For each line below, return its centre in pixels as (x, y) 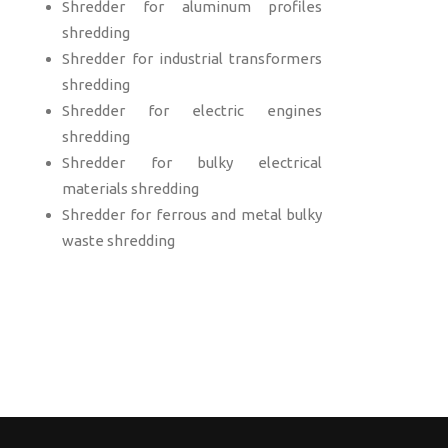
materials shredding (131, 188)
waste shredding (119, 240)
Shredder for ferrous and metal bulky (192, 214)
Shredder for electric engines (192, 110)
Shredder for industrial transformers (192, 58)
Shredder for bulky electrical (192, 162)
